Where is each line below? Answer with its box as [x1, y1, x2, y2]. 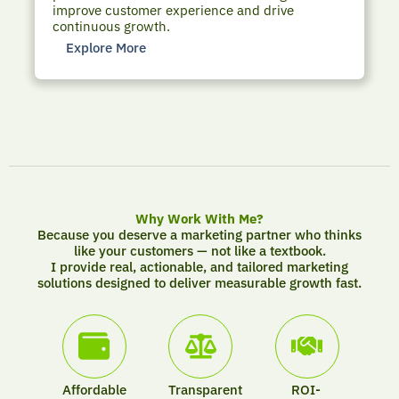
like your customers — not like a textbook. [73, 242, 326, 260]
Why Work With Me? [135, 210, 264, 228]
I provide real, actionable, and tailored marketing [51, 258, 348, 276]
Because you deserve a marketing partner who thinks [37, 226, 362, 244]
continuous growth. [53, 18, 171, 36]
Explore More [65, 39, 146, 57]
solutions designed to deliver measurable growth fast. [37, 274, 362, 292]
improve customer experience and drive [53, 2, 295, 20]
